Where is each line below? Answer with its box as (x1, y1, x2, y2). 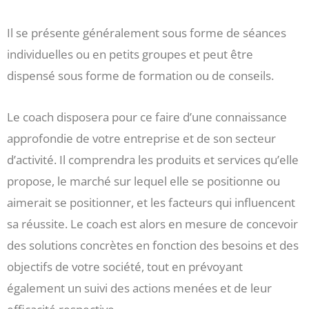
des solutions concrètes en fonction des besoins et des (7, 237, 299, 254)
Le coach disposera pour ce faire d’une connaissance (7, 109, 287, 126)
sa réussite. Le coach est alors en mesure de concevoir (7, 216, 298, 232)
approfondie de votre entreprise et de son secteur (7, 130, 276, 147)
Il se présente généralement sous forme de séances (7, 24, 286, 41)
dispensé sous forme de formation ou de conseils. (7, 67, 274, 83)
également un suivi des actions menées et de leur (7, 280, 272, 297)
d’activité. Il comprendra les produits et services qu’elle (7, 152, 299, 168)
